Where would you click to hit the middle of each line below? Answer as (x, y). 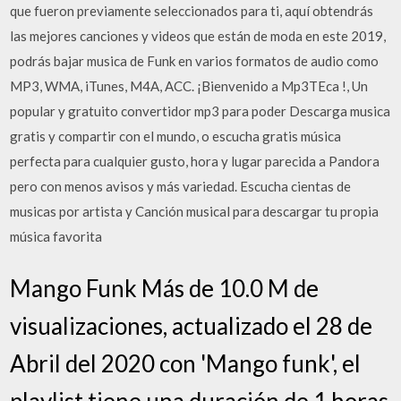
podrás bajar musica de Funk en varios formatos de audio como (195, 61)
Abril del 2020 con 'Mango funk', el (186, 363)
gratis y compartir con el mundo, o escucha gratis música (176, 136)
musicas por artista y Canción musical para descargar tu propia (195, 211)
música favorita (56, 236)
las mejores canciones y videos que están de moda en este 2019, (198, 36)
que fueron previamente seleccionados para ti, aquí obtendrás (192, 11)
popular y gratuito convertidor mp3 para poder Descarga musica (200, 111)
